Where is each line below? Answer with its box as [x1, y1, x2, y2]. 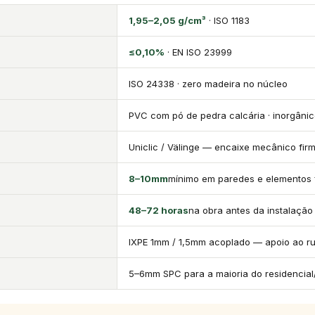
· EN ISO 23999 [165, 46, 233, 58]
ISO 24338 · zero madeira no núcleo [129, 78, 288, 89]
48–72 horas [129, 205, 189, 216]
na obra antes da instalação [188, 205, 314, 216]
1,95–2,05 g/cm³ [129, 15, 207, 26]
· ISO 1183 [206, 15, 250, 26]
